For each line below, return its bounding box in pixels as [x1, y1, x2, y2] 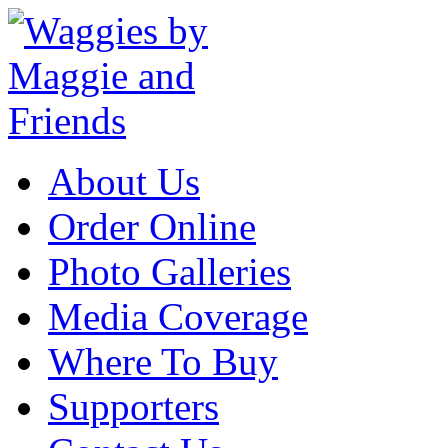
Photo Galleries [48, 250, 291, 293]
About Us [48, 160, 200, 203]
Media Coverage [48, 295, 308, 338]
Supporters [48, 385, 219, 428]
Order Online [48, 205, 256, 248]
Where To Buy [48, 340, 278, 383]
